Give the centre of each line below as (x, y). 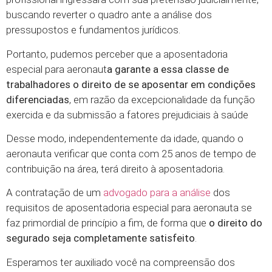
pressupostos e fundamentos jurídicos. (93, 30)
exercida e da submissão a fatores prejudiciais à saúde (127, 114)
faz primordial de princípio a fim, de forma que (106, 223)
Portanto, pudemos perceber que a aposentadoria (117, 54)
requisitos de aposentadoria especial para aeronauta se (129, 208)
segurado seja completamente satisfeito (100, 238)
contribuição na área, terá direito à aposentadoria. (115, 169)
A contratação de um (55, 193)
